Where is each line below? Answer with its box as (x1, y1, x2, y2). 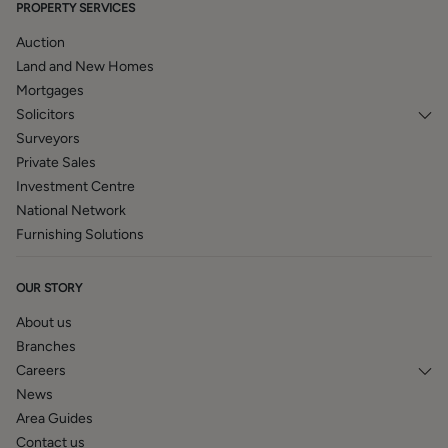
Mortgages (16, 82, 84, 99)
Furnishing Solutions (16, 226, 144, 243)
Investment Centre (16, 178, 135, 195)
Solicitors (16, 106, 75, 123)
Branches (16, 338, 76, 355)
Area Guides (16, 410, 93, 427)
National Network (16, 202, 126, 219)
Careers (16, 362, 66, 379)
